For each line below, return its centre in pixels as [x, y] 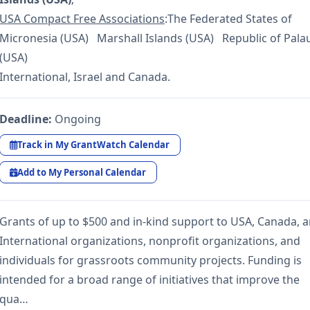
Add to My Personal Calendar [82, 172]
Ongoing [76, 119]
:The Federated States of [228, 19]
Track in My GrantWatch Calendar [94, 145]
